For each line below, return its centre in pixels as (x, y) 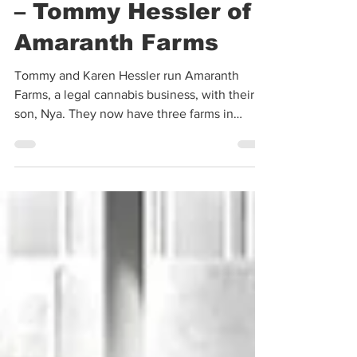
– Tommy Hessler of (133, 59)
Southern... (45, 180)
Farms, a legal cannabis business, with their (134, 142)
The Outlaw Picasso (135, 28)
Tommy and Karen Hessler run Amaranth (127, 123)
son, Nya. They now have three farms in (124, 161)
